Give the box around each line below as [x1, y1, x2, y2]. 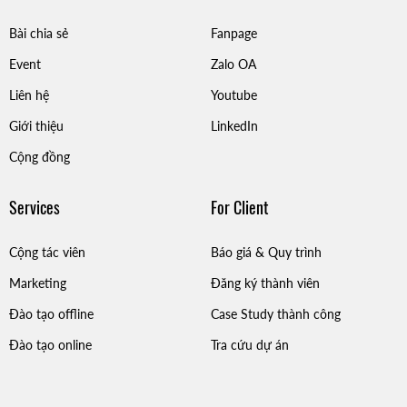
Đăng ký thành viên [210, 274, 320, 291]
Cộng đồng [9, 148, 70, 164]
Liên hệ [9, 86, 49, 103]
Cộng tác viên [9, 243, 85, 260]
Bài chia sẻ [9, 25, 68, 41]
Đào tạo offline [9, 305, 94, 322]
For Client [210, 194, 269, 219]
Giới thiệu [9, 117, 64, 134]
